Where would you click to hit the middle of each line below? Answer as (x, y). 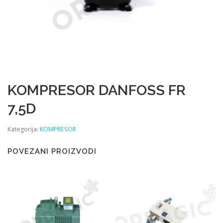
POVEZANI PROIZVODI (52, 151)
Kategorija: (24, 129)
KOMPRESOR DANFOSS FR (97, 90)
